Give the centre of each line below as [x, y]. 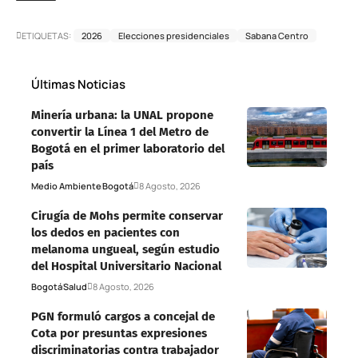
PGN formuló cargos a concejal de [123, 317]
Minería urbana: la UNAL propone [122, 115]
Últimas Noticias [78, 85]
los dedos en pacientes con [105, 233]
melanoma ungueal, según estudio [125, 250]
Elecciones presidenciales [174, 36]
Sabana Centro [277, 36]
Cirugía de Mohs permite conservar [127, 216]
